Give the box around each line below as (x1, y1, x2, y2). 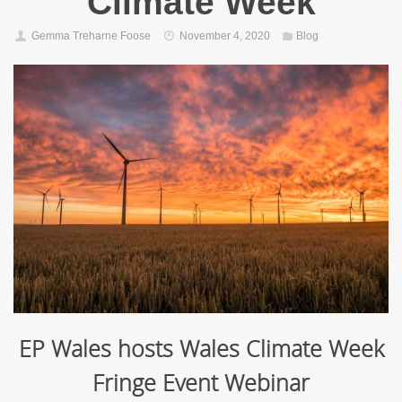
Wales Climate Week (179, 332, 384, 363)
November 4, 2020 (179, 29, 270, 42)
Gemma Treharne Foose (31, 29, 151, 42)
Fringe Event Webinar (92, 366, 310, 398)
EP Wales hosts (18, 332, 179, 363)
